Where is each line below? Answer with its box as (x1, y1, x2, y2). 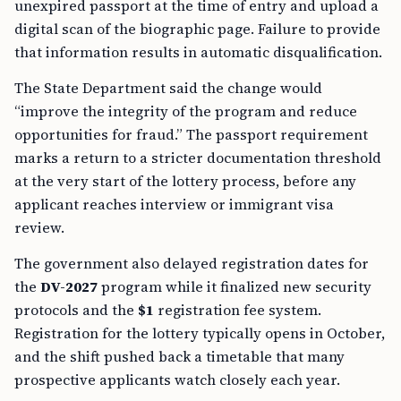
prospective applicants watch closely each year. (14, 370, 340, 389)
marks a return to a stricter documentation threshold (14, 148, 381, 167)
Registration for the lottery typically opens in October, (14, 323, 385, 343)
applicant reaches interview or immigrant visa (14, 194, 334, 214)
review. (14, 218, 64, 237)
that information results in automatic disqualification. (14, 42, 382, 62)
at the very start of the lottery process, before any (14, 171, 356, 191)
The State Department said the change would (14, 78, 322, 98)
